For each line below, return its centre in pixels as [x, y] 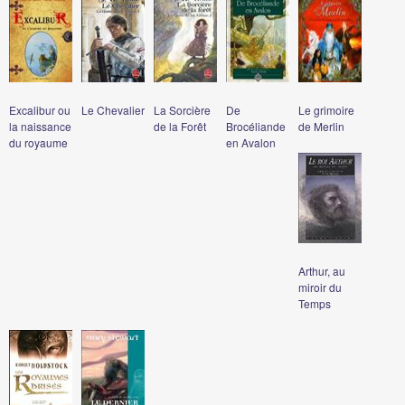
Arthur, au [322, 270]
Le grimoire [326, 109]
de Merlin [321, 126]
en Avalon [251, 142]
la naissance [40, 126]
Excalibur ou [40, 109]
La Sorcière [182, 109]
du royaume [38, 142]
